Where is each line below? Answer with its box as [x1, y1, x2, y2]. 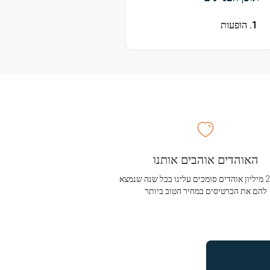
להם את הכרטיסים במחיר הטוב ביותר [144, 186, 267, 196]
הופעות [220, 19, 247, 31]
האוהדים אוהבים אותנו [152, 152, 259, 168]
